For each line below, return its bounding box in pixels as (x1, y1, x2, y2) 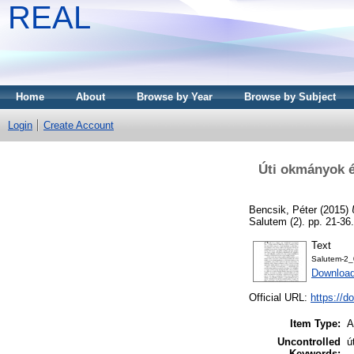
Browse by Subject (244, 91, 336, 103)
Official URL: (249, 292, 311, 304)
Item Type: (290, 318, 341, 330)
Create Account (43, 119, 114, 131)
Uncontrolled (277, 336, 341, 348)
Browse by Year (137, 91, 213, 103)
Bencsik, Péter (249, 203, 317, 216)
